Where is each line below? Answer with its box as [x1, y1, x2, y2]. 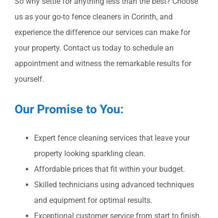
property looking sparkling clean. [34, 149, 145, 159]
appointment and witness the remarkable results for [15, 59, 191, 69]
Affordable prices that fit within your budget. [34, 164, 185, 174]
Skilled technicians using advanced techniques [34, 180, 194, 190]
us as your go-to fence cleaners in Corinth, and [15, 12, 173, 22]
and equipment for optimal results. [34, 196, 152, 205]
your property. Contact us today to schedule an [15, 43, 174, 53]
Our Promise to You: [15, 101, 124, 116]
